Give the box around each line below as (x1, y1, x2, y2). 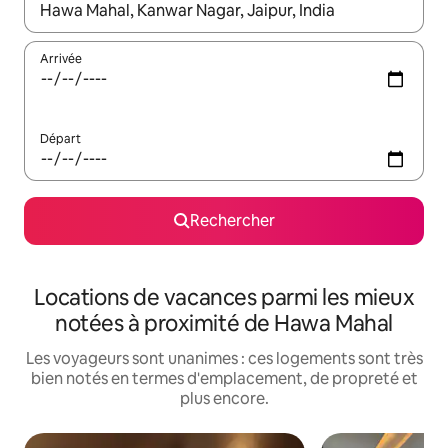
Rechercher (189, 209, 275, 231)
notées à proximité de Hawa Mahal (55, 308, 393, 338)
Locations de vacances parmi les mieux (33, 282, 415, 312)
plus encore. (179, 387, 269, 409)
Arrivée (40, 50, 82, 67)
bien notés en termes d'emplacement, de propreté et (30, 367, 418, 389)
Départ (40, 130, 81, 147)
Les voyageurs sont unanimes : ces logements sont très (25, 347, 423, 369)
